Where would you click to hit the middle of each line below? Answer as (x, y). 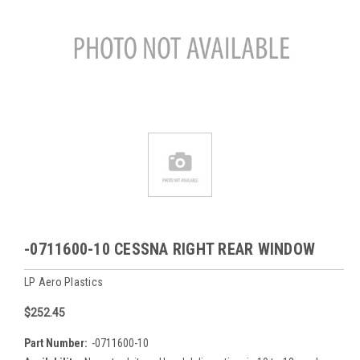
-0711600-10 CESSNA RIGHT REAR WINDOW (170, 249)
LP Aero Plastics (63, 282)
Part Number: (56, 343)
